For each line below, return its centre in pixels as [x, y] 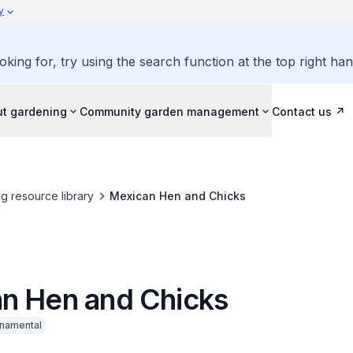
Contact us [302, 111]
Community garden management [169, 111]
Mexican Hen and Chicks [177, 196]
